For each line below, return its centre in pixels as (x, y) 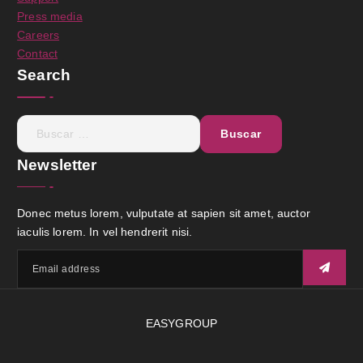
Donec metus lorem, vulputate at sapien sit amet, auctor (164, 214)
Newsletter (57, 165)
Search (44, 75)
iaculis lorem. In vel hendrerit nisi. (105, 232)
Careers (38, 35)
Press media (50, 17)
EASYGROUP (181, 324)
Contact (38, 54)
